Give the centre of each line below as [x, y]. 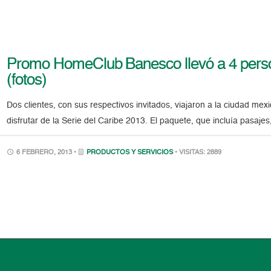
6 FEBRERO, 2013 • [47, 152]
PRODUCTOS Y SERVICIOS [130, 152]
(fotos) [27, 80]
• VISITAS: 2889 [198, 152]
